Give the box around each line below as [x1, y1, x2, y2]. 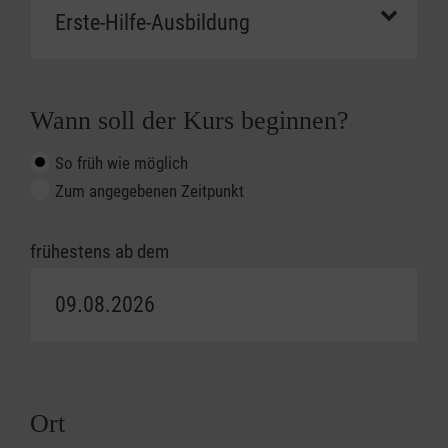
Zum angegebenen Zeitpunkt [55, 181, 244, 202]
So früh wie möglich [55, 153, 188, 174]
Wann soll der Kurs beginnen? [30, 106, 349, 136]
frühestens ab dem [30, 240, 169, 264]
